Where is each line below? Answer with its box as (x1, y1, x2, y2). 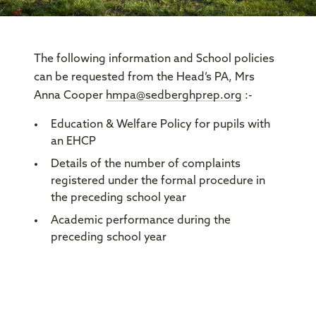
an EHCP (51, 136, 96, 147)
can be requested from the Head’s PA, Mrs (34, 72, 255, 83)
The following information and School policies (34, 54, 274, 65)
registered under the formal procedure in (51, 176, 265, 187)
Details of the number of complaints (51, 159, 241, 170)
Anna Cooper (34, 90, 106, 102)
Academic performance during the (51, 215, 231, 226)
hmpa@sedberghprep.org (106, 90, 242, 102)
